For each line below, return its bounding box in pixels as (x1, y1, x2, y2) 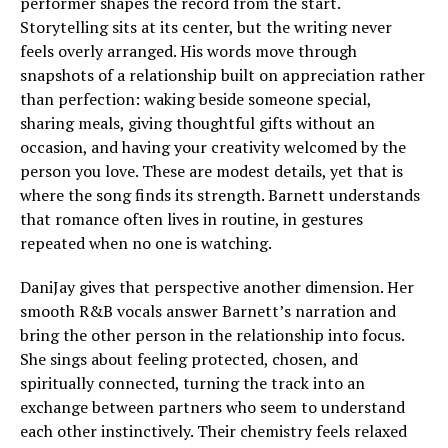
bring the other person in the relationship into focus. (20, 324, 404, 347)
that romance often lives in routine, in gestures (20, 208, 363, 231)
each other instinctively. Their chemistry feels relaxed (20, 420, 407, 443)
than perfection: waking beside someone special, (20, 88, 371, 111)
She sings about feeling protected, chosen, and (20, 348, 358, 371)
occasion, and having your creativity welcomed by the (20, 136, 406, 159)
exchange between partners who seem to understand (20, 396, 405, 419)
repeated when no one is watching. (20, 232, 272, 255)
